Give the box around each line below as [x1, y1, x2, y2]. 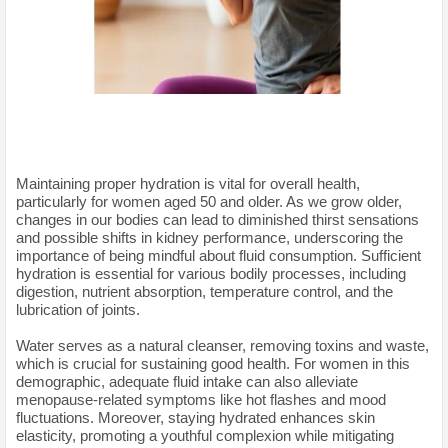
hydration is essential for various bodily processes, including [16, 264, 406, 282]
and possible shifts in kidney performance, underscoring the [16, 228, 403, 246]
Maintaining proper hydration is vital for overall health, [16, 174, 360, 192]
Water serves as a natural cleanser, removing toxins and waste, [16, 336, 429, 354]
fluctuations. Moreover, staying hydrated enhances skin [16, 408, 375, 426]
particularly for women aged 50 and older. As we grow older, [16, 192, 402, 210]
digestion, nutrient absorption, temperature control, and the [16, 282, 393, 300]
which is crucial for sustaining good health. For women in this [16, 354, 410, 372]
